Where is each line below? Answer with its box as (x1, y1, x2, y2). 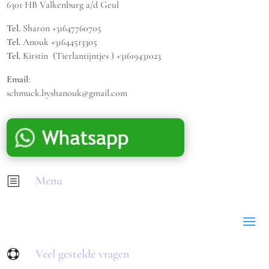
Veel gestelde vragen (35, 247, 129, 262)
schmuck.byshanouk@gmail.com (7, 87, 128, 100)
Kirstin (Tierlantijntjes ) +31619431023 (20, 50, 162, 62)
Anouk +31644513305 (20, 36, 98, 49)
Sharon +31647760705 (20, 22, 102, 35)
